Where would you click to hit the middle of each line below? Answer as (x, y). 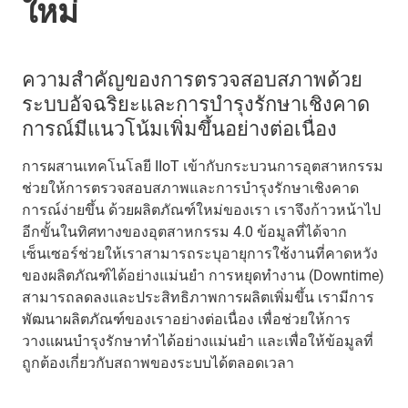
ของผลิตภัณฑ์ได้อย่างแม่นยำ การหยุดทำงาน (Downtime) (203, 275)
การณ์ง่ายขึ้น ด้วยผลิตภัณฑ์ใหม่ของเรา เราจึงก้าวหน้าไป (201, 210)
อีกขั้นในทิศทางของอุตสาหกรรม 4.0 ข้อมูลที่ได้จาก (184, 232)
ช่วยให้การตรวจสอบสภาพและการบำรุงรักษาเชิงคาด (190, 188)
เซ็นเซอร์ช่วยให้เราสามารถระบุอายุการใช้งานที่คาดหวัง (200, 254)
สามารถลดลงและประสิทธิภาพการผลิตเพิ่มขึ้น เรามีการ (198, 297)
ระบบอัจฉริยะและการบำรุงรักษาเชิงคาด (196, 104)
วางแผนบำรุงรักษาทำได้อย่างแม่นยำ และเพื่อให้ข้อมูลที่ (198, 341)
